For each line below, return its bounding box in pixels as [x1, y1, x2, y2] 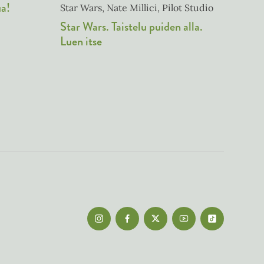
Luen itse [60, 32, 102, 51]
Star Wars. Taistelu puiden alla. [60, 18, 203, 36]
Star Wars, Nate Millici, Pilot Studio [60, 2, 213, 14]
